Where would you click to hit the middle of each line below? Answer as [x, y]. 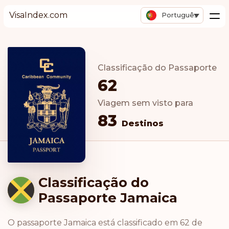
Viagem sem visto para [145, 103]
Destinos [143, 123]
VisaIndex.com [38, 15]
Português [180, 15]
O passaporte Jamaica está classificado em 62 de [105, 222]
